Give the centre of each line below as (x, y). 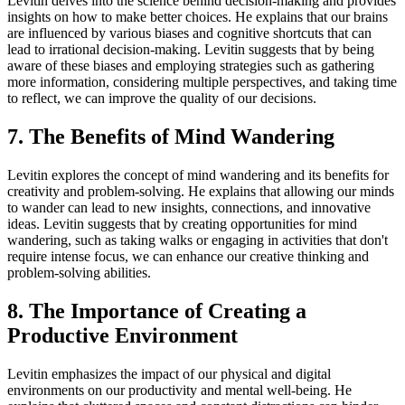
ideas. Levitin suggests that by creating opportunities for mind (182, 224)
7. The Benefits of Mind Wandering (171, 137)
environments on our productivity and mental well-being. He (179, 390)
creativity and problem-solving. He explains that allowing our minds (201, 192)
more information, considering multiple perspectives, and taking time (202, 82)
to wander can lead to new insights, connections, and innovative (189, 208)
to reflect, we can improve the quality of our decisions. (162, 99)
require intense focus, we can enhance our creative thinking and (188, 257)
